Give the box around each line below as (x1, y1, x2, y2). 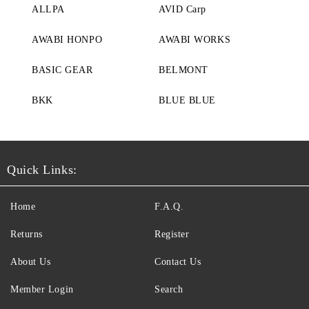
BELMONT (159, 65, 208, 75)
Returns (10, 229, 43, 239)
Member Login (10, 284, 74, 295)
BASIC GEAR (32, 65, 93, 75)
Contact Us (154, 257, 201, 267)
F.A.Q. (154, 201, 184, 212)
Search (154, 284, 183, 295)
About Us (10, 257, 51, 267)
